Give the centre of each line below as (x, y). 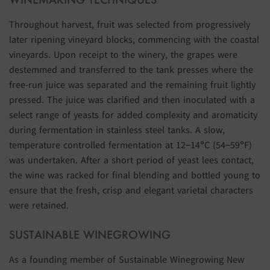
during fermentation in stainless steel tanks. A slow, (117, 129)
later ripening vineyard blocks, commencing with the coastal (134, 39)
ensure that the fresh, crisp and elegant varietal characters (131, 190)
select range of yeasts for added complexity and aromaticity (133, 114)
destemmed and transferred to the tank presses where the (131, 69)
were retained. (39, 205)
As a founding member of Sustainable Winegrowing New (127, 259)
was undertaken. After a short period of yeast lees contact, (131, 159)
